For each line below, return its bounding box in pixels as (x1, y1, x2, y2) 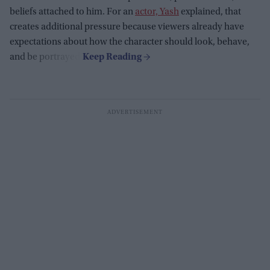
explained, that (179, 7, 241, 17)
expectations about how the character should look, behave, (10, 37, 250, 47)
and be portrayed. (10, 52, 83, 62)
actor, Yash (135, 7, 179, 17)
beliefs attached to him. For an (10, 7, 135, 17)
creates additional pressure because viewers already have (10, 22, 244, 32)
